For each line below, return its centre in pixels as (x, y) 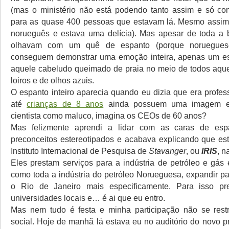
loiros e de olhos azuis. (52, 80)
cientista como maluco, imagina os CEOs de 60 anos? (109, 116)
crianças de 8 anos (65, 104)
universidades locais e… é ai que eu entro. (88, 198)
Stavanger (167, 151)
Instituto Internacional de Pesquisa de (80, 151)
